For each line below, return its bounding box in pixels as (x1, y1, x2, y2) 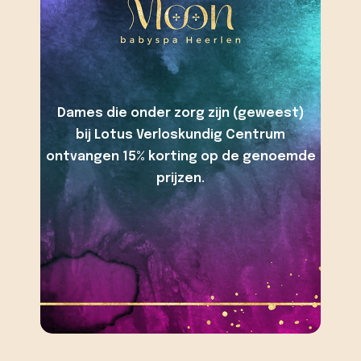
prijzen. (156, 171, 205, 185)
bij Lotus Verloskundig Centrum (75, 127, 286, 142)
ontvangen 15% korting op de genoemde (45, 149, 316, 164)
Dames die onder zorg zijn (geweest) (56, 106, 305, 120)
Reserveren (150, 125, 211, 139)
